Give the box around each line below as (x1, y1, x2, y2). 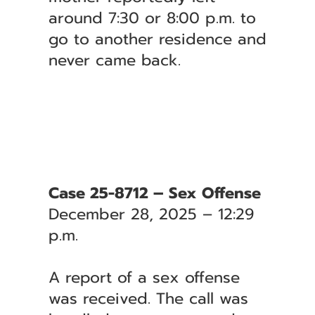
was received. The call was (48, 287, 248, 310)
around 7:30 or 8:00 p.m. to (48, 6, 256, 30)
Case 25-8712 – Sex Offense (48, 181, 261, 205)
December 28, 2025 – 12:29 (48, 202, 254, 226)
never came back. (48, 49, 181, 72)
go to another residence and (48, 27, 266, 51)
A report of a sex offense (48, 266, 240, 289)
